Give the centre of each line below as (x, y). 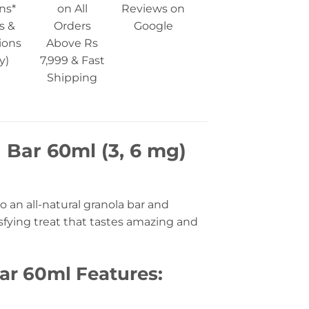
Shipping (72, 78)
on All (72, 9)
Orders (72, 26)
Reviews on (153, 9)
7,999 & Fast (72, 61)
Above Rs (72, 43)
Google (153, 26)
